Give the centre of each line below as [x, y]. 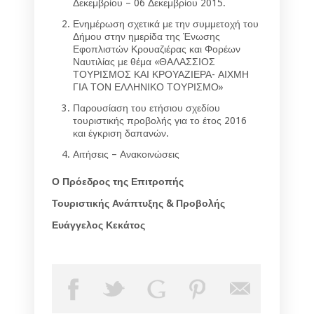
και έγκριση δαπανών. [121, 134]
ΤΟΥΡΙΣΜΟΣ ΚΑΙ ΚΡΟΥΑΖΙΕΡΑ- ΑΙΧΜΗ [161, 75]
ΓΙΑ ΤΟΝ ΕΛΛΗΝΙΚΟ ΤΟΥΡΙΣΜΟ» [148, 87]
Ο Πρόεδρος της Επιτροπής [118, 182]
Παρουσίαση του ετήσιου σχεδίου [146, 108]
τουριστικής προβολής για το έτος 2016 [160, 121]
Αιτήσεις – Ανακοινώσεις [126, 155]
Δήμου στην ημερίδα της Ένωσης [146, 37]
